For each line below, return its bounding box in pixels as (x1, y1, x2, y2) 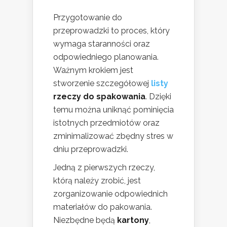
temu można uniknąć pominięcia (53, 104, 174, 115)
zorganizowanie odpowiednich (53, 188, 168, 199)
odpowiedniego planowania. (53, 52, 159, 62)
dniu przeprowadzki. (53, 144, 128, 154)
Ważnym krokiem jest (53, 65, 133, 75)
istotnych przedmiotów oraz (53, 118, 160, 128)
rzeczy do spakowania (53, 91, 145, 101)
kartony (117, 215, 149, 225)
